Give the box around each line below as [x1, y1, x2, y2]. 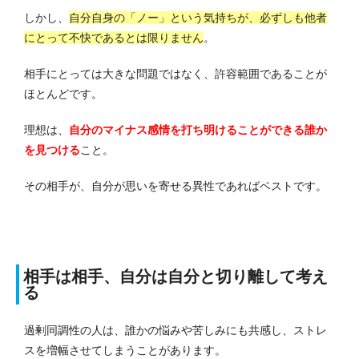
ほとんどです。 [24, 87, 103, 101]
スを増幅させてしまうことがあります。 [24, 344, 226, 357]
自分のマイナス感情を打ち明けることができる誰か [69, 123, 327, 137]
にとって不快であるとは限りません [24, 31, 204, 45]
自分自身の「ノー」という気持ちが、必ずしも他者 [69, 11, 327, 25]
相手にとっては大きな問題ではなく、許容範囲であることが [24, 67, 327, 81]
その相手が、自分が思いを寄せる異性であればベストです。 [24, 179, 327, 193]
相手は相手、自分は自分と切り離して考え [23, 268, 328, 286]
